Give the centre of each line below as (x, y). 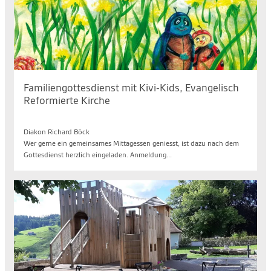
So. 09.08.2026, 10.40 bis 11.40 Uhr (82, 121)
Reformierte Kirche (67, 100)
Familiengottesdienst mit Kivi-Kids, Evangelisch (131, 88)
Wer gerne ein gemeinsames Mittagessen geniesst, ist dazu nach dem (131, 144)
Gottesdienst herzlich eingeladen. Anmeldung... (98, 155)
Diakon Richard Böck (57, 132)
